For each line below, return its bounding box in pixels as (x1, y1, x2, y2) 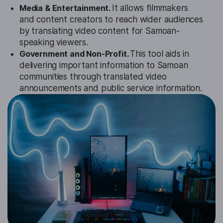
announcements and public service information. (19, 83, 202, 94)
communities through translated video (19, 72, 167, 82)
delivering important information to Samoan (19, 60, 188, 71)
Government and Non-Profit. (19, 49, 130, 59)
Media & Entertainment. (19, 3, 112, 13)
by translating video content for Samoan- (19, 26, 180, 36)
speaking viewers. (19, 37, 88, 48)
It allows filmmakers (111, 3, 189, 13)
